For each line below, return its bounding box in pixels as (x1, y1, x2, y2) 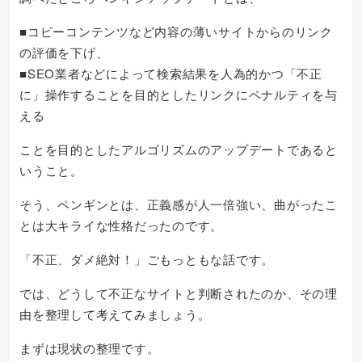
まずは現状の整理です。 (19, 339, 160, 356)
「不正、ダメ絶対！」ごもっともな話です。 (19, 250, 274, 267)
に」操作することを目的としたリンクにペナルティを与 (19, 86, 338, 103)
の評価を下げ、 (19, 44, 109, 61)
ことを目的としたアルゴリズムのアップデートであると (19, 141, 338, 158)
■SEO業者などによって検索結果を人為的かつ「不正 (19, 65, 322, 82)
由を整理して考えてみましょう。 (19, 305, 211, 322)
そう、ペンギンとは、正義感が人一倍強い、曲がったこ (19, 196, 338, 213)
